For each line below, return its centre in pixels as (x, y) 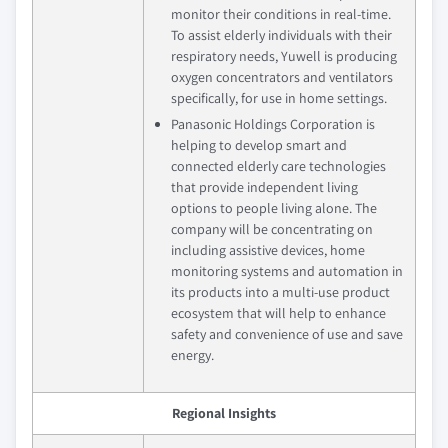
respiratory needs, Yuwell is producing (284, 55)
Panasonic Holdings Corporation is (273, 123)
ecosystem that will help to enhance (278, 312)
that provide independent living (264, 186)
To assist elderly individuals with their (281, 34)
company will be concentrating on (272, 228)
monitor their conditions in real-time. (281, 13)
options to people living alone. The (274, 207)
